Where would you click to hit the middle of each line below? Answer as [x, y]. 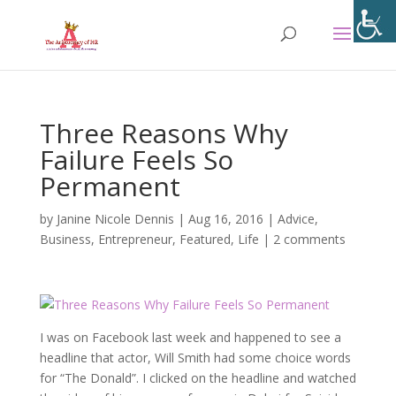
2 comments [309, 239]
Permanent [110, 186]
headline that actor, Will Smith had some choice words [195, 358]
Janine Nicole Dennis [115, 219]
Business [65, 239]
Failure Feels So [136, 160]
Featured [205, 239]
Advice [296, 219]
